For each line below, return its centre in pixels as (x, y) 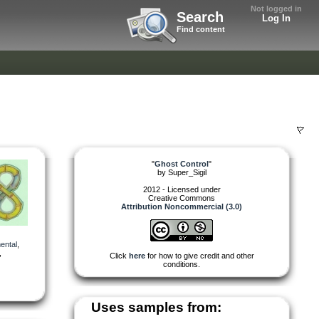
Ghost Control (182, 163)
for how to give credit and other (199, 255)
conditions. (182, 264)
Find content (201, 29)
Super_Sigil (187, 172)
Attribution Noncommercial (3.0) (182, 206)
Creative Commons (182, 198)
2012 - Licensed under (182, 189)
